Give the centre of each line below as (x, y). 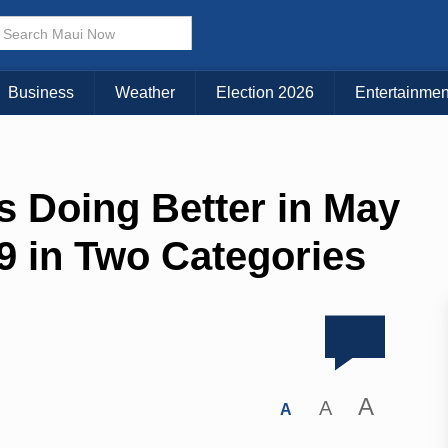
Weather (145, 93)
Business (41, 93)
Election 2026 (265, 93)
